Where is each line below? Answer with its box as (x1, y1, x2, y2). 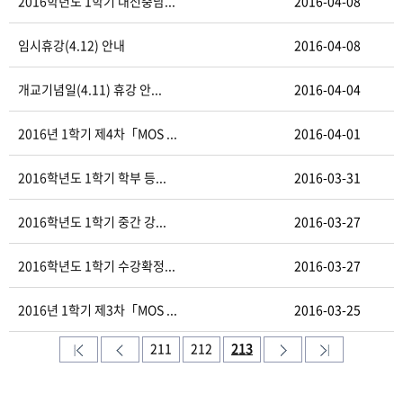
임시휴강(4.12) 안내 (18, 36, 125, 54)
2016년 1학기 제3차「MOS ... (18, 300, 177, 318)
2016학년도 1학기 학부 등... (18, 168, 166, 186)
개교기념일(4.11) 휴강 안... (18, 80, 162, 98)
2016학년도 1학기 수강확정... (18, 256, 175, 274)
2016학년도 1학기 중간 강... (18, 212, 166, 230)
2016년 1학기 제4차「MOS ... (18, 124, 177, 142)
